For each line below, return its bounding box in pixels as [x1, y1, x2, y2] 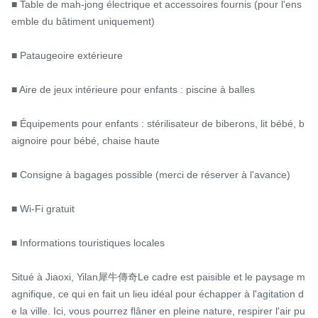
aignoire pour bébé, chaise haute [11, 134, 160, 146]
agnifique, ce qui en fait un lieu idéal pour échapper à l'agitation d [11, 287, 304, 300]
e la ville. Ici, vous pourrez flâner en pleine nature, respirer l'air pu [11, 305, 305, 317]
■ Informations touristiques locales [11, 236, 165, 248]
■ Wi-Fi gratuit [11, 202, 75, 214]
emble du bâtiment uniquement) [11, 15, 155, 27]
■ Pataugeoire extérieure [11, 49, 123, 61]
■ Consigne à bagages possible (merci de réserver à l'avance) [11, 168, 290, 180]
